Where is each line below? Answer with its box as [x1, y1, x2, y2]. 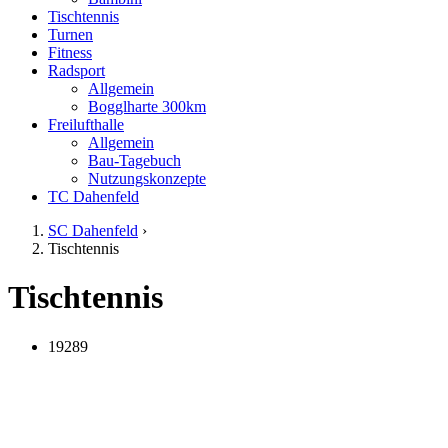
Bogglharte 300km [88, 98, 206, 115]
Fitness [48, 44, 92, 61]
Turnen [48, 26, 93, 43]
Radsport [48, 62, 105, 79]
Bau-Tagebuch [88, 152, 181, 169]
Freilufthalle [48, 116, 124, 133]
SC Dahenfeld [48, 222, 138, 239]
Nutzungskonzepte [88, 170, 206, 187]
